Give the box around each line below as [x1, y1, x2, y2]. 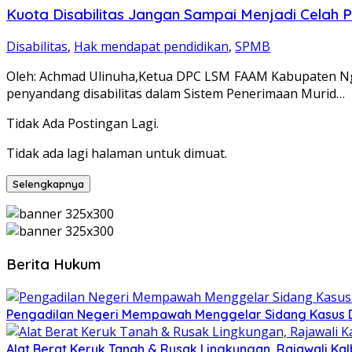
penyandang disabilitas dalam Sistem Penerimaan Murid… [6, 85, 345, 103]
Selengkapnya [13, 178, 84, 191]
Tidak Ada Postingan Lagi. [6, 115, 159, 133]
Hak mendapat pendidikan [74, 38, 229, 56]
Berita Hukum [6, 255, 101, 274]
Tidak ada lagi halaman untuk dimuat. [6, 145, 227, 163]
